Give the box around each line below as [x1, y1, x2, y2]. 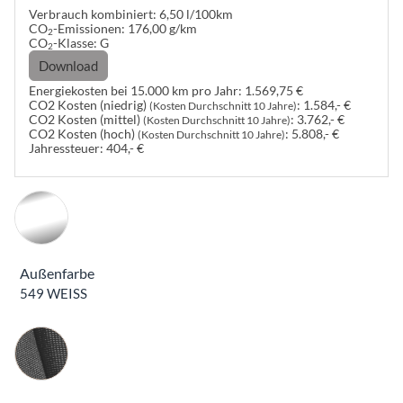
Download [39, 57, 98, 74]
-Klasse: [53, 35, 97, 50]
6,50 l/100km [159, 6, 233, 22]
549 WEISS [20, 284, 87, 301]
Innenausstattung [15, 327, 121, 345]
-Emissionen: [53, 21, 125, 36]
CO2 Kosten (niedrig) [29, 98, 149, 113]
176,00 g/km [128, 21, 197, 36]
